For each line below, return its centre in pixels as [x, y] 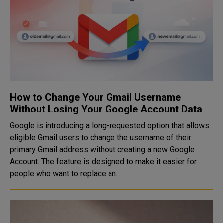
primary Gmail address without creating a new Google [102, 150]
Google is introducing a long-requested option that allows [110, 126]
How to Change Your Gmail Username [95, 97]
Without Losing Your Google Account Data [106, 109]
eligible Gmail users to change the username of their [101, 138]
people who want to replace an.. [64, 173]
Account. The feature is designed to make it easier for [26, 162]
